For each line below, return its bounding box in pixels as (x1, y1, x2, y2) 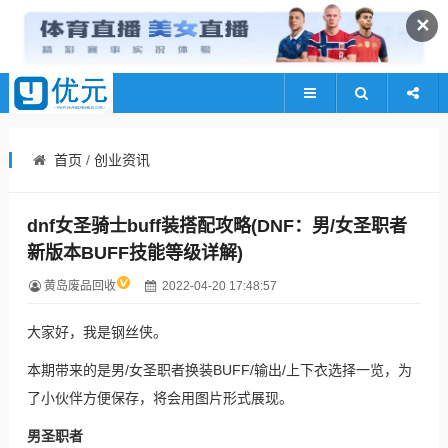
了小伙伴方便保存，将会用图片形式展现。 (26, 390, 293, 407)
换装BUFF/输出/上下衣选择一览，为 (184, 362, 412, 379)
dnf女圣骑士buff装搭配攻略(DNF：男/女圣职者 (26, 215, 407, 236)
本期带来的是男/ (26, 362, 129, 379)
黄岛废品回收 (43, 279, 116, 294)
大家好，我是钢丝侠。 (26, 324, 167, 341)
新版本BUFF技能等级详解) (26, 242, 243, 263)
